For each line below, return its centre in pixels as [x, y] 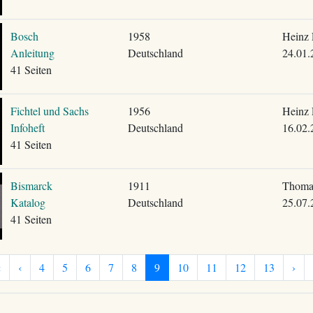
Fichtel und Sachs [49, 111]
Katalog [28, 202]
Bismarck [31, 185]
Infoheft [27, 128]
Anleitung [32, 53]
